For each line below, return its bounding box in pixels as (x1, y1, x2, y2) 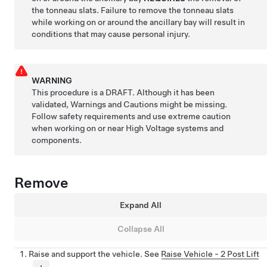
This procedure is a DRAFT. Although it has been (32, 88, 215, 98)
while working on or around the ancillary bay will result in (32, 17, 246, 27)
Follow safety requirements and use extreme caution (32, 111, 231, 122)
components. (32, 135, 82, 145)
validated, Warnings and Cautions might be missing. (32, 100, 228, 110)
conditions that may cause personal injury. (32, 29, 191, 39)
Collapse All (117, 224, 164, 234)
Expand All (120, 200, 162, 210)
